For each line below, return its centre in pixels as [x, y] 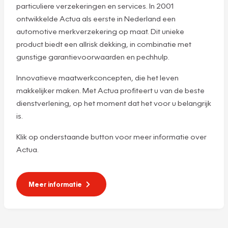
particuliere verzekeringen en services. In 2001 [95, 6]
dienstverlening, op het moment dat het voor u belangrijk [114, 103]
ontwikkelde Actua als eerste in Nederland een [96, 19]
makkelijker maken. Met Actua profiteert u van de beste [110, 90]
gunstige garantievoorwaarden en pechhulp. [93, 57]
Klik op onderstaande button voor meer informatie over [111, 137]
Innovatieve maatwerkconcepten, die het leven [97, 78]
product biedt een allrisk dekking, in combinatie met [104, 44]
